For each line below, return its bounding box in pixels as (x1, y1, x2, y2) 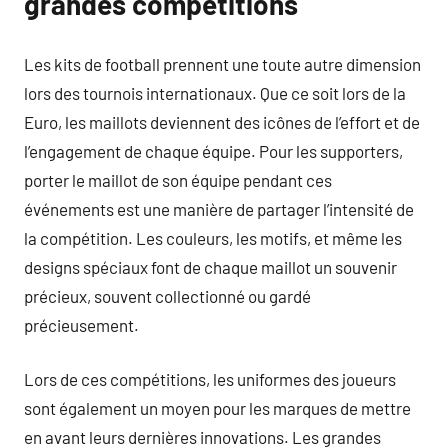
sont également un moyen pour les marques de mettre (24, 398, 411, 418)
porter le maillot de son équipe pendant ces (24, 169, 332, 190)
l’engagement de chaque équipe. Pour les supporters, (24, 140, 403, 161)
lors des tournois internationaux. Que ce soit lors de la (24, 82, 406, 103)
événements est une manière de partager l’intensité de (24, 198, 414, 219)
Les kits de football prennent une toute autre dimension (24, 53, 421, 74)
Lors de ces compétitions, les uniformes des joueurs (24, 369, 396, 389)
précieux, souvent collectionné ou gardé (24, 285, 311, 306)
